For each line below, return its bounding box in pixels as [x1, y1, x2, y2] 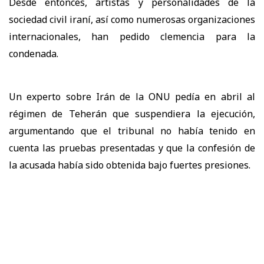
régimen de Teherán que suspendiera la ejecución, [9, 107, 255, 121]
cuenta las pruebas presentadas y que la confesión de [9, 141, 255, 155]
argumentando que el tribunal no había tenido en [9, 124, 255, 138]
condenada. [9, 47, 58, 61]
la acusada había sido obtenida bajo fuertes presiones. [9, 159, 250, 172]
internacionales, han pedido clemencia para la [9, 30, 255, 44]
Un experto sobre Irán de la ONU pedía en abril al [9, 90, 255, 104]
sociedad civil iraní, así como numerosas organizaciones [9, 13, 255, 27]
